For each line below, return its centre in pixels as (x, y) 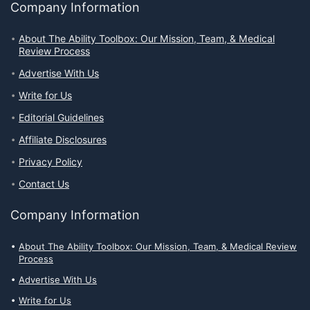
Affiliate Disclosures (63, 140)
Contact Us (44, 184)
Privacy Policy (51, 162)
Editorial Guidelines (61, 118)
